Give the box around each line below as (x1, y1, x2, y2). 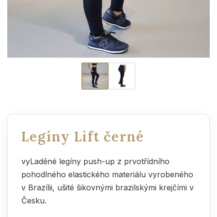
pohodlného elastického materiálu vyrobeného (21, 170, 193, 179)
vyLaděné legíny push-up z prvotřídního (21, 156, 170, 166)
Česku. (21, 196, 46, 205)
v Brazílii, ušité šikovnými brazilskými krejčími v (21, 183, 194, 192)
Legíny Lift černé (21, 128, 144, 145)
